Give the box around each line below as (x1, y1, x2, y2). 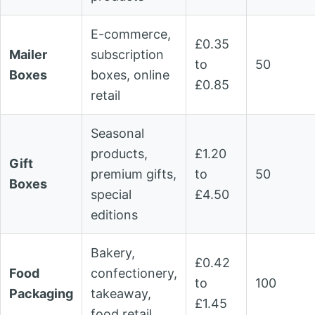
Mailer (9, 47, 47, 63)
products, (91, 146, 148, 162)
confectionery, (91, 266, 177, 281)
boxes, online (91, 67, 169, 83)
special (91, 187, 131, 202)
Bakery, (91, 245, 135, 261)
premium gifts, (91, 167, 176, 182)
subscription (91, 47, 164, 63)
